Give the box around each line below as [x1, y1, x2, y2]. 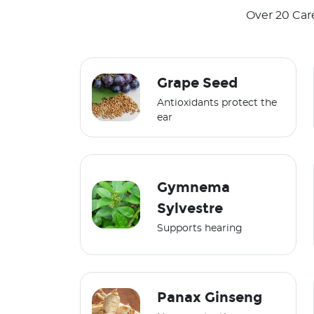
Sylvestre [156, 199, 223, 217]
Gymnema [156, 178, 230, 196]
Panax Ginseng [156, 289, 262, 306]
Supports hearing [156, 223, 243, 233]
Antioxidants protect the [156, 98, 277, 109]
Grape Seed [156, 74, 238, 92]
